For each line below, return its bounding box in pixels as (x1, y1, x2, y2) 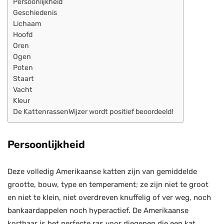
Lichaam (13, 19, 41, 28)
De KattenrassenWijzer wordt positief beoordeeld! (13, 107, 173, 116)
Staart (13, 74, 34, 83)
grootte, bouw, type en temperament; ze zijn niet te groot (7, 180, 208, 189)
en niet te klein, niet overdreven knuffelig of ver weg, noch (7, 193, 211, 202)
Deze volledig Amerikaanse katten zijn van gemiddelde (7, 167, 197, 176)
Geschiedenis (13, 8, 57, 17)
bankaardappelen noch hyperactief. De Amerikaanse (7, 206, 188, 215)
